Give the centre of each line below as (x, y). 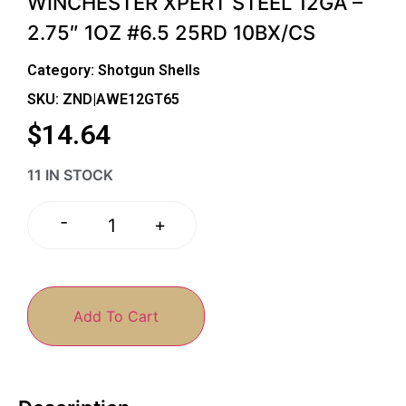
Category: (63, 71)
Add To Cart (116, 316)
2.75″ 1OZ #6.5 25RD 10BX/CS (171, 32)
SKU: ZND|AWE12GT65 (103, 100)
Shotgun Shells (149, 71)
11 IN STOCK (70, 175)
